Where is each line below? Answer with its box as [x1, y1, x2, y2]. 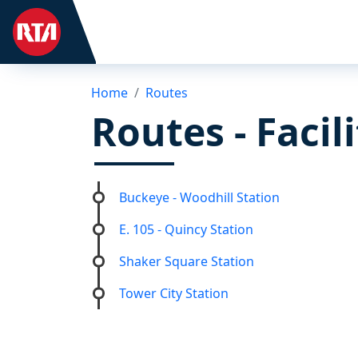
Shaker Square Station [119, 253, 254, 270]
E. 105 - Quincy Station [119, 221, 253, 238]
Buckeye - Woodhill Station [119, 189, 280, 206]
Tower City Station [119, 284, 229, 302]
